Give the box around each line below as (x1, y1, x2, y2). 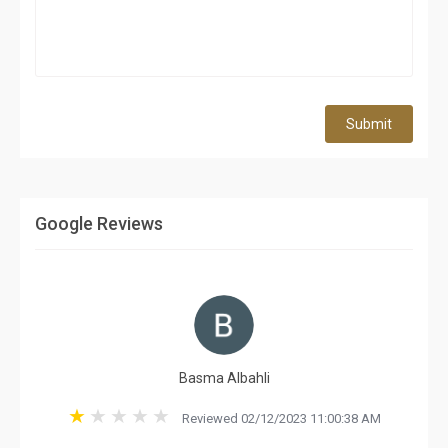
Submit (346, 116, 392, 132)
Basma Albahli (178, 370, 270, 386)
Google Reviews (35, 213, 163, 234)
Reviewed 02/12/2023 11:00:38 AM (172, 411, 381, 426)
